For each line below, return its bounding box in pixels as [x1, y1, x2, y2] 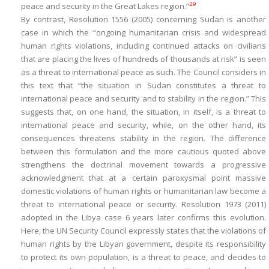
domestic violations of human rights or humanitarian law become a [21, 186, 266, 197]
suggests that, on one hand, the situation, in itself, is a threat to [21, 106, 266, 118]
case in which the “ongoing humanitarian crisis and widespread [21, 27, 266, 38]
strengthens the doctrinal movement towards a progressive [21, 159, 266, 171]
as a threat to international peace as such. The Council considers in [21, 67, 266, 78]
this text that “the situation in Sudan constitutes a [21, 80, 232, 91]
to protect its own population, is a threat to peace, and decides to [21, 252, 266, 263]
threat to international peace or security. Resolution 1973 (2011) [21, 199, 266, 210]
